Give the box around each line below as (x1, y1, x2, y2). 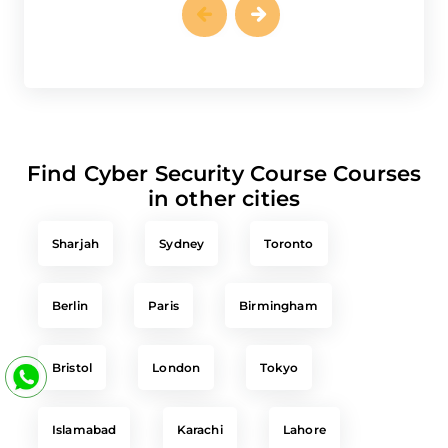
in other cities (147, 175, 301, 202)
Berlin (52, 288, 88, 304)
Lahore (282, 412, 326, 428)
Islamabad (52, 412, 117, 428)
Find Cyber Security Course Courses (26, 150, 422, 177)
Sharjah (52, 226, 100, 242)
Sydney (159, 226, 205, 242)
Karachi (176, 412, 223, 428)
